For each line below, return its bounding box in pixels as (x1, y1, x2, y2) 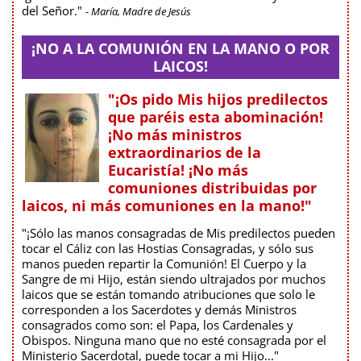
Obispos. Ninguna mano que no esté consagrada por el (22, 331, 326, 348)
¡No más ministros (108, 124, 242, 144)
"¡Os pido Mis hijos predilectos (108, 89, 328, 109)
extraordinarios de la (108, 142, 261, 162)
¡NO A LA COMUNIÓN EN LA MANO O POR (31, 38, 330, 58)
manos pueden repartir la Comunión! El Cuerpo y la (22, 255, 306, 272)
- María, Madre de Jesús (85, 3, 191, 19)
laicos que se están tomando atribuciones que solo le (22, 285, 315, 302)
